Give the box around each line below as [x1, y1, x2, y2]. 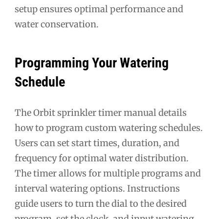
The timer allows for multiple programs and [15, 168, 201, 179]
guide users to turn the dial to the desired [15, 198, 187, 210]
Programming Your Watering [15, 55, 169, 71]
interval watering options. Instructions [15, 183, 180, 195]
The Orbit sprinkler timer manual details [15, 107, 187, 119]
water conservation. [15, 18, 99, 30]
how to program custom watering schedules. [15, 122, 203, 134]
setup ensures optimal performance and [15, 3, 183, 15]
